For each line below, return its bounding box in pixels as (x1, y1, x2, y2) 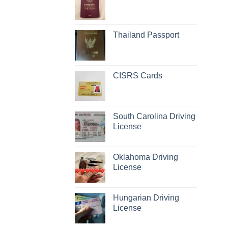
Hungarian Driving (113, 193, 179, 202)
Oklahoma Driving (113, 153, 178, 161)
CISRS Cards (113, 71, 162, 80)
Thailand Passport (113, 31, 179, 39)
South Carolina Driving (113, 112, 195, 121)
